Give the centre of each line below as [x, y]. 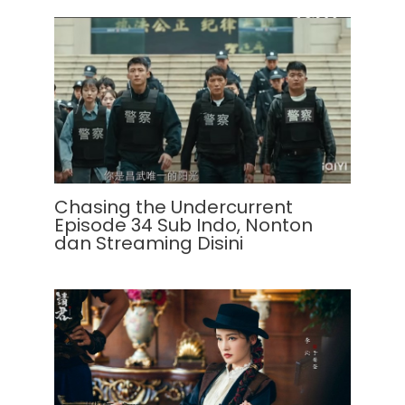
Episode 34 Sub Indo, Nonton [184, 226]
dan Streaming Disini [149, 244]
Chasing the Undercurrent [174, 207]
